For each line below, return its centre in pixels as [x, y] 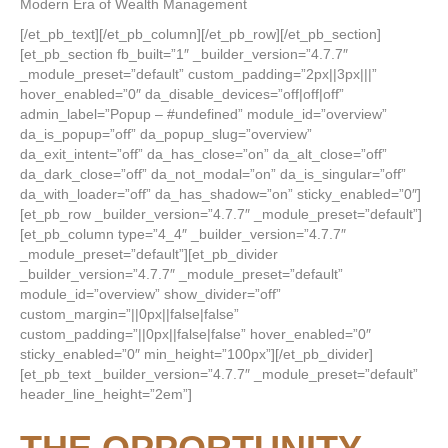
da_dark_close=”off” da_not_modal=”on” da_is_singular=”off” [213, 174]
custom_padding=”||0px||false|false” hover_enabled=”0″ [195, 334]
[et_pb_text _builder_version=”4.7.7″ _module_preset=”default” [219, 374]
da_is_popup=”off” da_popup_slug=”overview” [166, 134]
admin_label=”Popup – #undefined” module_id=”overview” [203, 114]
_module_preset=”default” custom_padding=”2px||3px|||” [198, 74]
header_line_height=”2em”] [106, 394]
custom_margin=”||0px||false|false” [129, 314]
